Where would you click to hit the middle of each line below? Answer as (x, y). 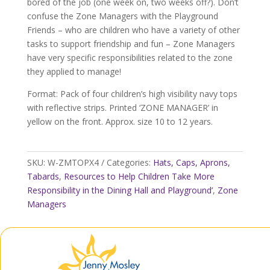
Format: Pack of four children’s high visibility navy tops (132, 94)
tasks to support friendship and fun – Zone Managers (131, 44)
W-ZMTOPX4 (73, 163)
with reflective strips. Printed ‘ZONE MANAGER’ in (122, 108)
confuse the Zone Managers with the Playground (122, 16)
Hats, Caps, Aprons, (191, 163)
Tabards (43, 177)
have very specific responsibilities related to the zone (130, 58)
